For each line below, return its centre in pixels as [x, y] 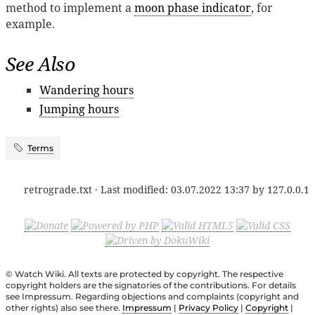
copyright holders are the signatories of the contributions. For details [151, 285]
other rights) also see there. [64, 308]
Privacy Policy [208, 308]
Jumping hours [79, 109]
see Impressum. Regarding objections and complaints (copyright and [152, 297]
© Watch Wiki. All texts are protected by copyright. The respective [144, 274]
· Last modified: [131, 189]
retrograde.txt [58, 189]
